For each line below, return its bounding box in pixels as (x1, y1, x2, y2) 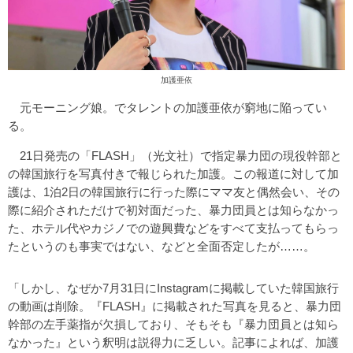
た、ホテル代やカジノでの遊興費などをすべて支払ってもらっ (8, 221, 339, 235)
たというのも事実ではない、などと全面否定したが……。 (8, 239, 315, 253)
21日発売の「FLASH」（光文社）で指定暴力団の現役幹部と (8, 148, 342, 162)
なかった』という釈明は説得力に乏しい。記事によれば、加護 (8, 335, 339, 349)
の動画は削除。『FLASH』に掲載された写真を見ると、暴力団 (8, 299, 341, 313)
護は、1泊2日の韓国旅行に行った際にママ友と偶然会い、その (8, 184, 340, 199)
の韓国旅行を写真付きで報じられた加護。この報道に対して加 (8, 166, 339, 180)
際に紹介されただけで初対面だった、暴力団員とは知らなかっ (8, 203, 339, 217)
